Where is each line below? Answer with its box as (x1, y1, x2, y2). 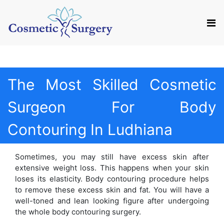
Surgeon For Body (7, 98, 216, 116)
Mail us (47, 7, 72, 16)
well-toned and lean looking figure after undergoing (15, 196, 209, 205)
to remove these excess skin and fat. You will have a (15, 185, 209, 194)
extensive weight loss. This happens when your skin (15, 163, 209, 172)
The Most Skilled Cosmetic (7, 75, 216, 93)
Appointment (149, 7, 193, 16)
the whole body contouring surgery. (15, 207, 141, 216)
